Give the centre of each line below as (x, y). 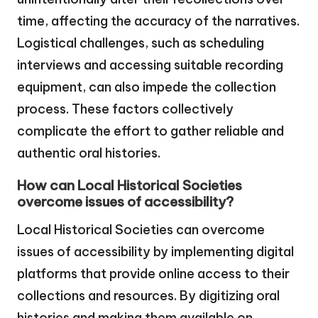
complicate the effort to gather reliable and (150, 131)
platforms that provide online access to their (153, 274)
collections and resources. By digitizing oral (148, 296)
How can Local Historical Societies (130, 186)
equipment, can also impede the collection (147, 87)
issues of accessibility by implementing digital (155, 252)
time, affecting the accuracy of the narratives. (158, 21)
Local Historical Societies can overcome (141, 230)
